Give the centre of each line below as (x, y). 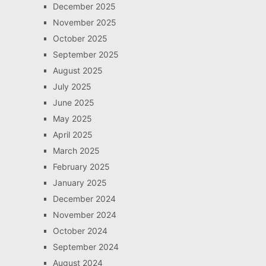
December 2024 (84, 199)
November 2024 (84, 215)
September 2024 (85, 247)
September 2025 (85, 55)
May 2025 (72, 119)
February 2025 (81, 167)
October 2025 (80, 39)
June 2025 (73, 103)
